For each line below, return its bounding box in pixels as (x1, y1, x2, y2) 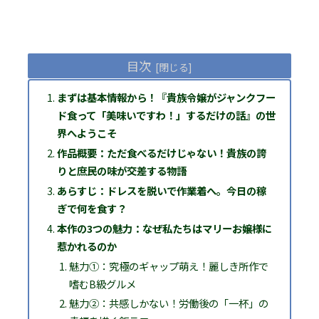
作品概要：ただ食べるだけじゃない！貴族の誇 (56, 145, 266, 160)
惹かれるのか (56, 238, 117, 253)
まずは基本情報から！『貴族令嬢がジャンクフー (56, 90, 276, 105)
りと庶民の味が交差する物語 (56, 162, 187, 178)
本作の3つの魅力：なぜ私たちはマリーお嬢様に (56, 220, 272, 236)
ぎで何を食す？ (56, 200, 127, 216)
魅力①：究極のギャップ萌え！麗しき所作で (68, 258, 268, 273)
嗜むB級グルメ (68, 276, 136, 291)
